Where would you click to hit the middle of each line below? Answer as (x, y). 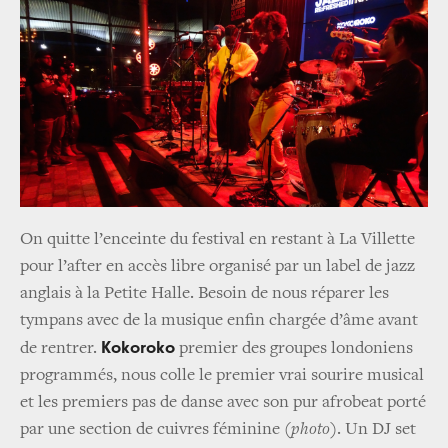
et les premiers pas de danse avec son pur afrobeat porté (223, 403)
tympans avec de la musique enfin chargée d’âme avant (219, 321)
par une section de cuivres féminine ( (155, 430)
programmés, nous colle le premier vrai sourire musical (222, 376)
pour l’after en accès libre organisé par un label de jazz (217, 267)
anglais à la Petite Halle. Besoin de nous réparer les (204, 294)
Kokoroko (138, 348)
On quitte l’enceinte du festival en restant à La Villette (217, 240)
